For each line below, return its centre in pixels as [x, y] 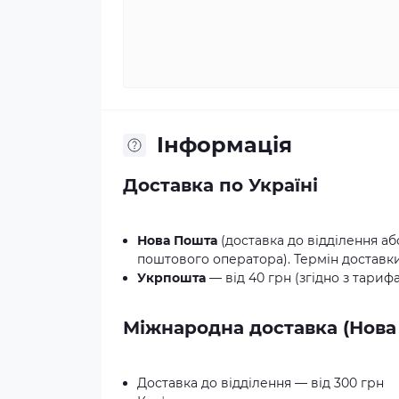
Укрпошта [171, 278]
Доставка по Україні [220, 186]
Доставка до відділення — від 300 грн [261, 383]
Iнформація [224, 145]
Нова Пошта [177, 241]
